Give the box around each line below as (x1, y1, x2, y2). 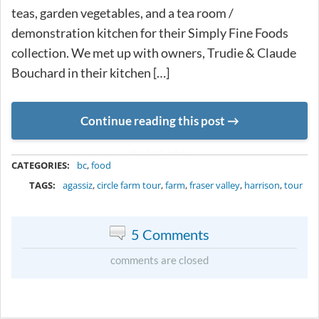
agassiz (63, 179, 93, 192)
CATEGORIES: (11, 159, 70, 172)
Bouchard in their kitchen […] (11, 64, 169, 80)
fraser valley (189, 179, 241, 192)
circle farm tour (97, 179, 162, 192)
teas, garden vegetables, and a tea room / (11, 4, 234, 21)
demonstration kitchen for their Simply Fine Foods (11, 24, 288, 41)
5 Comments (131, 226, 209, 244)
